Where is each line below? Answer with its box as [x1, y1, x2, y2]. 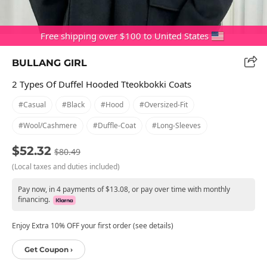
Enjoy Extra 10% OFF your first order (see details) [12, 220, 173, 231]
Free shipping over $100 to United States [41, 30, 209, 42]
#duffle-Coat [93, 120, 136, 131]
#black [62, 99, 85, 110]
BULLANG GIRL [12, 57, 87, 69]
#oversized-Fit [139, 99, 188, 110]
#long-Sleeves [152, 120, 201, 131]
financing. [18, 194, 50, 204]
